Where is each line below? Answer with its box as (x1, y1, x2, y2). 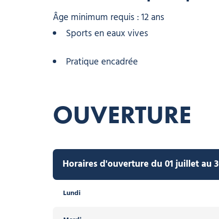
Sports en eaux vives (66, 26, 148, 41)
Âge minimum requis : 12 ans (52, 10, 164, 25)
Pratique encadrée (66, 54, 138, 69)
